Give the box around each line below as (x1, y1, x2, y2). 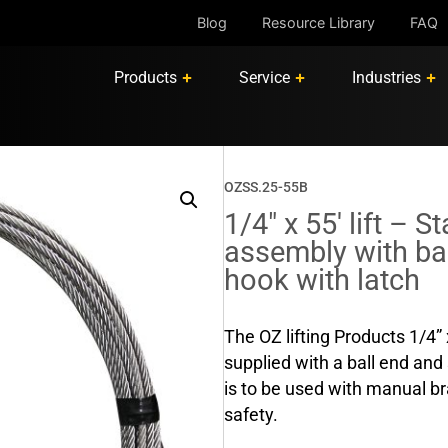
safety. (224, 405, 278, 425)
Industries (351, 68, 421, 88)
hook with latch (224, 263, 420, 297)
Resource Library (261, 14, 375, 31)
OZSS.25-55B (224, 179, 308, 196)
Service (238, 68, 290, 88)
